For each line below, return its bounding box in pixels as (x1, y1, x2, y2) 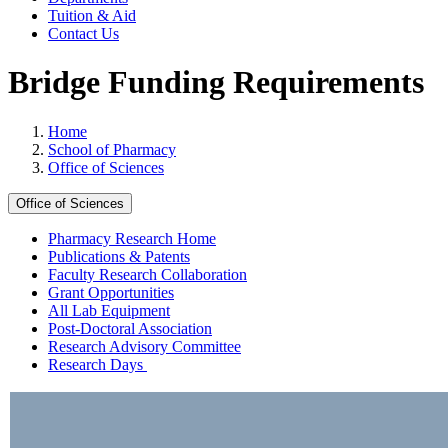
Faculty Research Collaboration (48, 265, 247, 283)
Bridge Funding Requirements (8, 64, 424, 101)
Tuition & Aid (48, 7, 136, 24)
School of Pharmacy (48, 140, 176, 158)
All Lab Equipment (48, 301, 170, 319)
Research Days (48, 355, 147, 373)
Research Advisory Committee (48, 337, 241, 355)
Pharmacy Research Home (48, 229, 216, 247)
